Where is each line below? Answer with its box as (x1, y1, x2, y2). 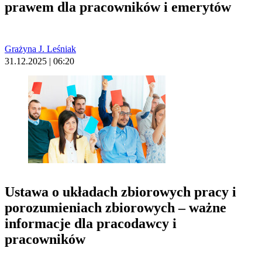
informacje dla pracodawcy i (5, 216, 177, 232)
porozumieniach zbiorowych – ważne (5, 200, 226, 216)
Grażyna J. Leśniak (5, 44, 76, 54)
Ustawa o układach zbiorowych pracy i (5, 184, 236, 200)
